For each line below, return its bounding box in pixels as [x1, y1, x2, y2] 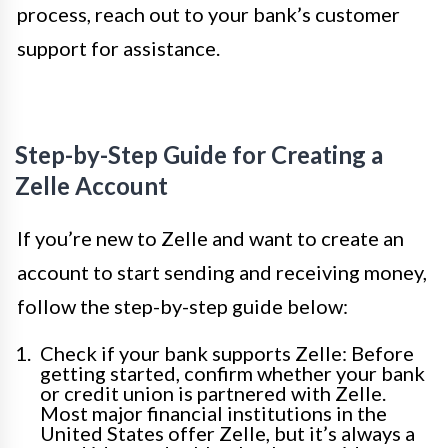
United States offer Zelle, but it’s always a [40, 421, 415, 446]
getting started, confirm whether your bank [40, 361, 425, 386]
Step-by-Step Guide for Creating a [15, 140, 383, 170]
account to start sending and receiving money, [17, 260, 427, 285]
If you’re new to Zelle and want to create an [17, 226, 404, 251]
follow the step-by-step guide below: [17, 294, 348, 319]
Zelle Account [15, 171, 168, 201]
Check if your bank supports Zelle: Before [40, 341, 414, 366]
